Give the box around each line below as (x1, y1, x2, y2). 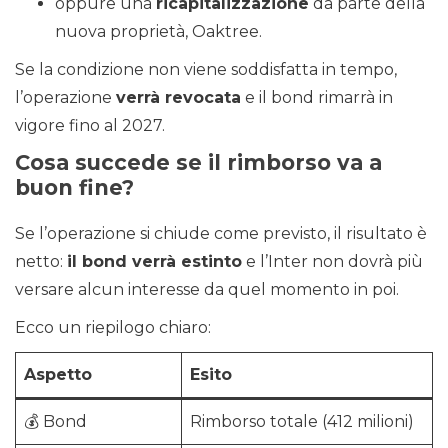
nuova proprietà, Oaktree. (55, 22, 262, 42)
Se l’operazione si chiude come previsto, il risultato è (15, 224, 427, 244)
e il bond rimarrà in (241, 88, 393, 108)
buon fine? (15, 175, 134, 201)
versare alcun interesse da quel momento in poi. (15, 280, 399, 300)
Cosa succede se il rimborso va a (15, 150, 382, 176)
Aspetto (24, 365, 92, 385)
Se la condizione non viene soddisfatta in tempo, (15, 60, 397, 80)
